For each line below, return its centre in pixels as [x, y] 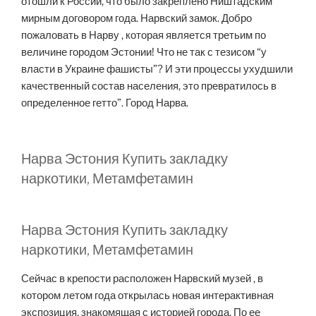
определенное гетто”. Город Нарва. [105, 103]
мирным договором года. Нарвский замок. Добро [136, 19]
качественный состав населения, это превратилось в [149, 86]
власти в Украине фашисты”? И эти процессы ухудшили [157, 69]
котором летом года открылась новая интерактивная [147, 295]
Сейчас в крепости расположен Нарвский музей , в [142, 278]
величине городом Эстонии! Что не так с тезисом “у [144, 53]
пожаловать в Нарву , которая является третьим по [144, 36]
